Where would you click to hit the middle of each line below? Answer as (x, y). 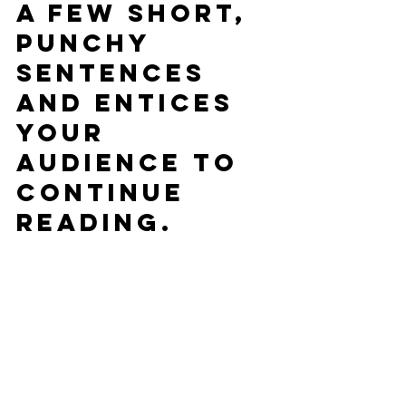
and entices (130, 102)
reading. (95, 222)
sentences (116, 72)
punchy (88, 43)
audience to (133, 162)
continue (106, 192)
